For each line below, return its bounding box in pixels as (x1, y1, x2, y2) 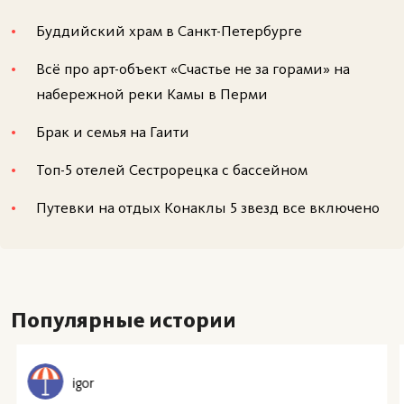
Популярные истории (11, 306, 236, 333)
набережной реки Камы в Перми (36, 84, 268, 103)
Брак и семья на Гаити (36, 122, 189, 141)
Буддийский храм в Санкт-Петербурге (36, 21, 302, 40)
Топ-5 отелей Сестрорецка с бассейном (36, 160, 308, 179)
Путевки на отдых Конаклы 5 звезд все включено (36, 197, 380, 216)
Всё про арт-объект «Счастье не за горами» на (36, 59, 350, 78)
